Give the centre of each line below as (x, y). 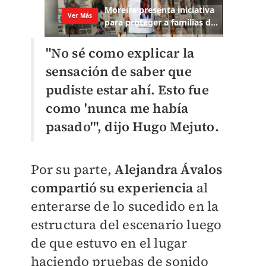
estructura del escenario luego (126, 224)
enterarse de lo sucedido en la (125, 206)
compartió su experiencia (112, 187)
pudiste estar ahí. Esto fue (127, 89)
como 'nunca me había (117, 108)
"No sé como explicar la (120, 53)
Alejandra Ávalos (169, 169)
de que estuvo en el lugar (109, 243)
